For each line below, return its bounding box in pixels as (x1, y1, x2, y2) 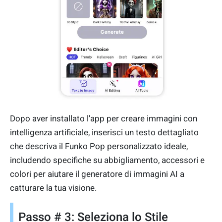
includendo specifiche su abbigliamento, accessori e (10, 155, 205, 165)
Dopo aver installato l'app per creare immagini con (10, 113, 197, 123)
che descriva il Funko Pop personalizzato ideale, (10, 141, 188, 151)
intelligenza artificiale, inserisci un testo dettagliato (10, 127, 199, 137)
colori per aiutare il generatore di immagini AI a (10, 168, 184, 179)
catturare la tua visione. (10, 182, 97, 193)
